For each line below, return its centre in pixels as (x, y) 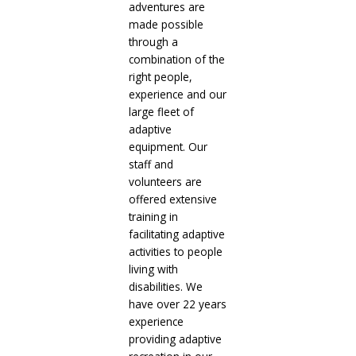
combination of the (176, 60)
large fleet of (161, 112)
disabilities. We (165, 287)
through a (153, 42)
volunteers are (165, 182)
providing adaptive (175, 339)
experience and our (177, 95)
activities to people (175, 252)
